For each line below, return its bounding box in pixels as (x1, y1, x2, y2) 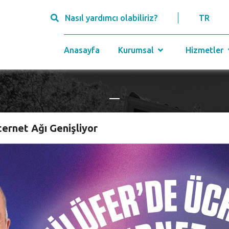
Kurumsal (118, 45, 156, 55)
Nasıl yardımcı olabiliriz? (64, 13, 157, 22)
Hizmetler (186, 45, 226, 55)
